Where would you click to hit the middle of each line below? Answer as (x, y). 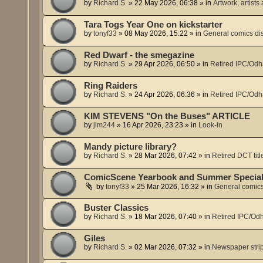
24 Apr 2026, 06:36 (165, 94)
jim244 (104, 125)
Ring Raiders (111, 85)
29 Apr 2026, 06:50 (165, 64)
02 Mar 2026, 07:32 (166, 247)
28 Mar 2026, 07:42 (166, 155)
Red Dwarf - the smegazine (139, 55)
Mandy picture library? (131, 146)
